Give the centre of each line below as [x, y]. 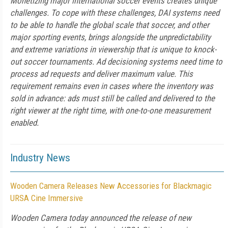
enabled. [24, 123]
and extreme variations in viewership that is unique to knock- [113, 49]
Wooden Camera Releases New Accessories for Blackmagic [111, 186]
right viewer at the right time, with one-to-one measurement [110, 110]
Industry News [40, 158]
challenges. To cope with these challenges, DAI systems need [115, 13]
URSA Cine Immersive [47, 198]
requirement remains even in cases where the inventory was [112, 86]
